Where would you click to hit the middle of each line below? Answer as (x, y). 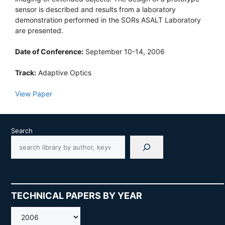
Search (22, 131)
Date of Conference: (49, 51)
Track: (26, 73)
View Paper (34, 94)
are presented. (39, 30)
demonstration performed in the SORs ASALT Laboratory (108, 20)
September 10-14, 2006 (124, 51)
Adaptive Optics (64, 73)
